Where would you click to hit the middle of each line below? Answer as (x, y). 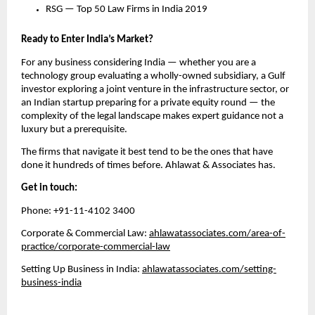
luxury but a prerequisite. (74, 129)
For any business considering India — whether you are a (139, 63)
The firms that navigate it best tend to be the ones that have (147, 152)
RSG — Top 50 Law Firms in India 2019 (127, 10)
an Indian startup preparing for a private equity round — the (148, 103)
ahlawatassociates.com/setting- (209, 270)
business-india (51, 283)
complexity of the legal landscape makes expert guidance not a (152, 116)
